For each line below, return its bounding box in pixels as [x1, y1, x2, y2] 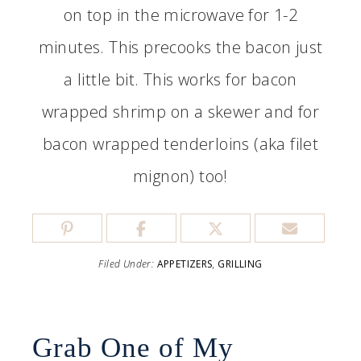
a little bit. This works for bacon [64, 68, 297, 90]
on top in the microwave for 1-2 [63, 4, 298, 26]
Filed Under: [98, 257, 157, 271]
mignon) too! [133, 165, 228, 187]
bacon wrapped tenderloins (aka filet [42, 133, 319, 155]
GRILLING [218, 257, 263, 271]
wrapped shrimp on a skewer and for [41, 101, 320, 122]
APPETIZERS [156, 257, 213, 271]
